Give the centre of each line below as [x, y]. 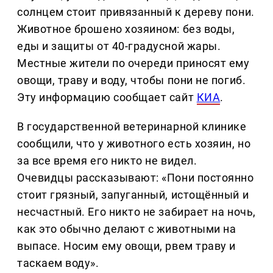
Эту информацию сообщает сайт [107, 97]
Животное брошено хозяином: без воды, [126, 29]
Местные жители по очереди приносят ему [133, 63]
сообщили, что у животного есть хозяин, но [134, 144]
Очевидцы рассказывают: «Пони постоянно [136, 178]
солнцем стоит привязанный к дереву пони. [136, 12]
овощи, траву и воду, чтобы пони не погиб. [132, 80]
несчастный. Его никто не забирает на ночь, [136, 212]
